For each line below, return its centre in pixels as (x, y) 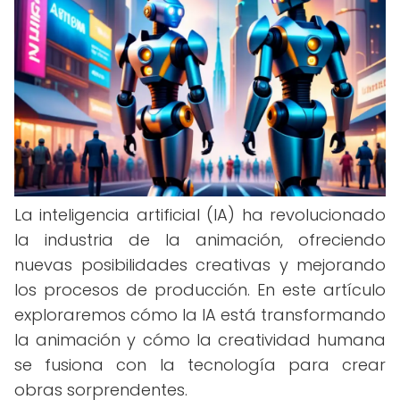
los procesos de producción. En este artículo (200, 290)
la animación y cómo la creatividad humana (200, 340)
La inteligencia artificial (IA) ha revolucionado (200, 215)
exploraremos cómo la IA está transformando (200, 315)
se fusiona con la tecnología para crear (200, 365)
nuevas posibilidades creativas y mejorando (200, 265)
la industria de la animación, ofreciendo (200, 240)
